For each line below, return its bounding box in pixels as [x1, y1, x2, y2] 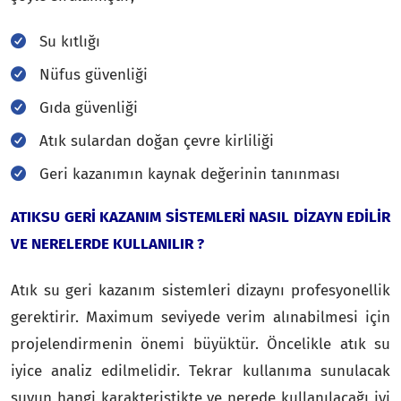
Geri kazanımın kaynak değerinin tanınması [39, 164, 340, 183]
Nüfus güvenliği [39, 64, 148, 84]
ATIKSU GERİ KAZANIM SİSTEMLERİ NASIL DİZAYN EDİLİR [11, 207, 390, 226]
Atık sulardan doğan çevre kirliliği [39, 131, 274, 150]
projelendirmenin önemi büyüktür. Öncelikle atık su [11, 334, 390, 354]
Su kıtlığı [39, 31, 100, 51]
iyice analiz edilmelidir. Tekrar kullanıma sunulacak [11, 361, 390, 380]
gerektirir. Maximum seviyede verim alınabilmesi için [11, 307, 390, 327]
